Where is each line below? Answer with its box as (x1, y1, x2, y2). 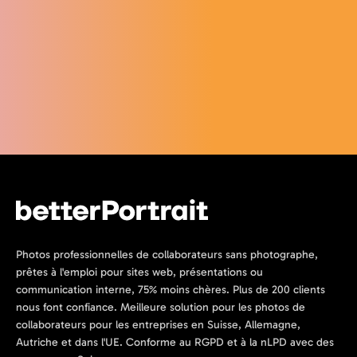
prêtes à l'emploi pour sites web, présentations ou (16, 265, 263, 280)
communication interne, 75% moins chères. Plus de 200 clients (16, 283, 325, 297)
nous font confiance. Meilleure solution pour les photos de (16, 300, 305, 315)
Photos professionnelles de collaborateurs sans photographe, (16, 248, 318, 262)
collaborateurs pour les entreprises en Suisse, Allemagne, (16, 318, 300, 332)
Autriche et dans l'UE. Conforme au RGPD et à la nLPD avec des (16, 335, 334, 350)
